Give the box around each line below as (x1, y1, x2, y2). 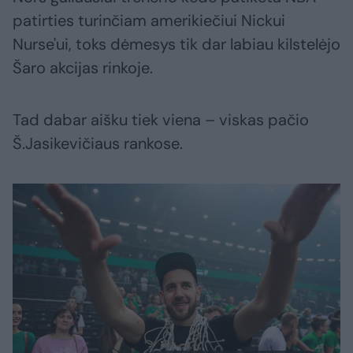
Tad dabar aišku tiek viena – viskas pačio (13, 110, 309, 131)
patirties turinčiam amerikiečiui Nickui (13, 10, 285, 32)
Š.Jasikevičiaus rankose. (13, 133, 183, 154)
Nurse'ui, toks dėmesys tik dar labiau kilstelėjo (13, 34, 340, 55)
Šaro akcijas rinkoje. (13, 58, 153, 79)
